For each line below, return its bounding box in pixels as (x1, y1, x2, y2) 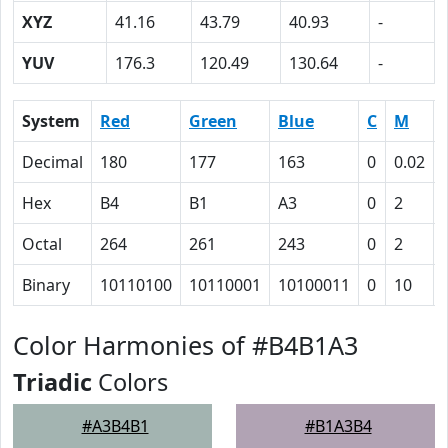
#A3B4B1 (81, 415, 149, 437)
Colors (92, 366, 168, 398)
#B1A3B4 (304, 415, 372, 437)
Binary (22, 274, 70, 296)
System (22, 110, 80, 132)
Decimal (22, 151, 83, 173)
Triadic (13, 366, 92, 398)
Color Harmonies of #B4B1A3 (13, 328, 358, 362)
